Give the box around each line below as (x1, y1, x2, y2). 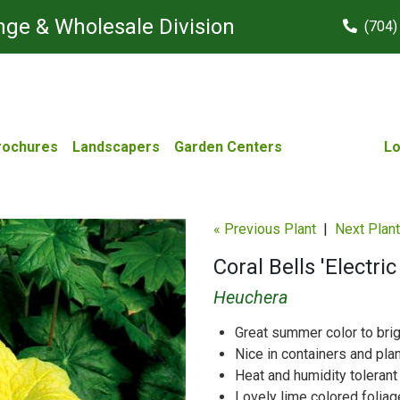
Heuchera (213, 287, 288, 308)
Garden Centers (173, 137, 282, 155)
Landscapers (71, 137, 160, 155)
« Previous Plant (213, 221, 316, 237)
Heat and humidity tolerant (235, 367, 397, 384)
